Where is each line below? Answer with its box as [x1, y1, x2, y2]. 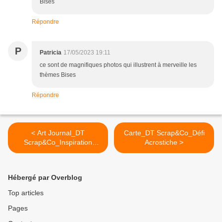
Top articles [8, 189, 44, 197]
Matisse [46, 148, 70, 156]
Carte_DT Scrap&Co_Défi [123, 129, 205, 137]
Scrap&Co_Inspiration [24, 138, 92, 147]
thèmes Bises [40, 71, 76, 79]
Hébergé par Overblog [8, 173, 82, 182]
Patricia [40, 49, 61, 56]
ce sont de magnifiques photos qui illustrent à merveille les [40, 61, 197, 69]
